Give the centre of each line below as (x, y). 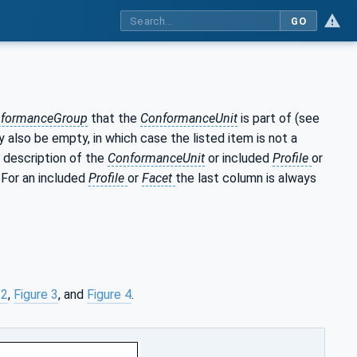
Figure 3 (36, 295)
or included (239, 158)
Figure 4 (109, 295)
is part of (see (279, 118)
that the (114, 118)
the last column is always (246, 178)
